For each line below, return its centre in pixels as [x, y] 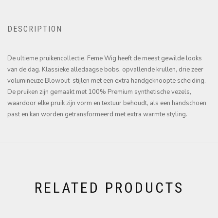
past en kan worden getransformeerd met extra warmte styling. [97, 114]
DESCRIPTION [35, 29]
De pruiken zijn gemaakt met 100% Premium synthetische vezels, [99, 92]
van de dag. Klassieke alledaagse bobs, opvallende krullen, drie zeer [105, 69]
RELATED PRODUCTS [109, 187]
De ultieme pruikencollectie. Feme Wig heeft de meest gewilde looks [105, 58]
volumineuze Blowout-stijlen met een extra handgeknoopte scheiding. [107, 81]
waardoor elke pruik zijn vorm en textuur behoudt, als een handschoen [107, 103]
